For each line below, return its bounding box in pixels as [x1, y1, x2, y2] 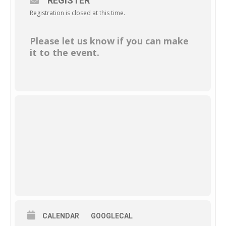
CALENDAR [42, 212, 79, 220]
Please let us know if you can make [30, 35, 189, 47]
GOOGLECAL [91, 212, 133, 220]
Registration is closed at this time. [30, 9, 125, 17]
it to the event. [30, 46, 99, 59]
